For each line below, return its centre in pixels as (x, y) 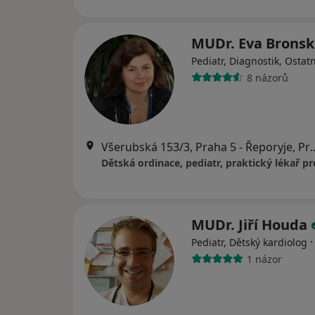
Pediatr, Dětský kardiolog (249, 242)
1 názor (264, 259)
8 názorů (267, 77)
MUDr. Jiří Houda (251, 225)
